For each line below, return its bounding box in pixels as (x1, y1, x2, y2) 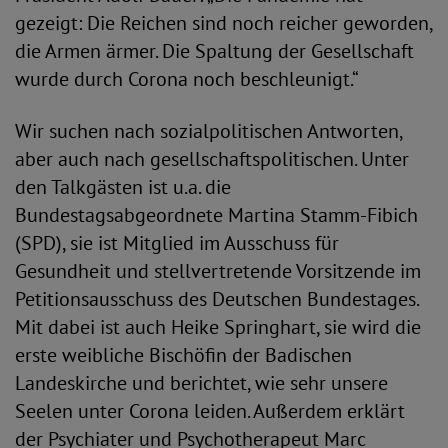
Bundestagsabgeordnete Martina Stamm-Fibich (15, 202, 418, 228)
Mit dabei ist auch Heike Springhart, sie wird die (15, 314, 421, 340)
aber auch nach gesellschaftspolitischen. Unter (15, 146, 409, 172)
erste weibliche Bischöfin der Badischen (15, 342, 352, 368)
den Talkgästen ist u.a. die (15, 174, 231, 200)
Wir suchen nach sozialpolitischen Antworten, (15, 118, 402, 144)
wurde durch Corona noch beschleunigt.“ (15, 66, 359, 92)
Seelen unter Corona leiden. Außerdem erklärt (15, 398, 405, 424)
